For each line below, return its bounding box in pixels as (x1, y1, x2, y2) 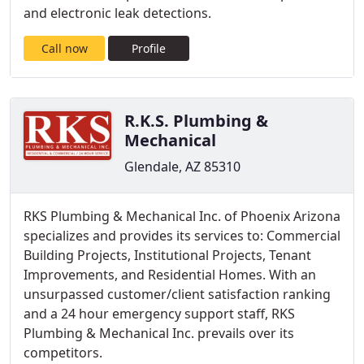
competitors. (24, 344, 102, 362)
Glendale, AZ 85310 (124, 158, 240, 175)
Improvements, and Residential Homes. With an (24, 266, 316, 284)
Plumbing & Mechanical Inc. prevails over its (24, 324, 294, 342)
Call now (41, 41, 88, 56)
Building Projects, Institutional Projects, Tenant (24, 246, 311, 264)
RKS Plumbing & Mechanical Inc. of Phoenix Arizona (24, 207, 340, 225)
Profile (132, 41, 166, 56)
